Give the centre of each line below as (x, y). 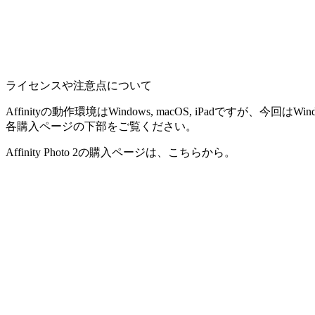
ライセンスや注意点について (79, 85)
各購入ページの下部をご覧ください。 (101, 126)
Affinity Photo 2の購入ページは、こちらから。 (121, 152)
